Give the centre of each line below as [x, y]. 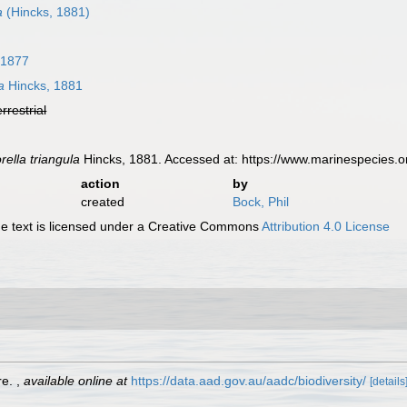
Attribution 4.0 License [326, 226]
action [100, 184]
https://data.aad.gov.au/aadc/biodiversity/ [248, 381]
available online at [75, 381]
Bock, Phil [260, 202]
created [102, 202]
